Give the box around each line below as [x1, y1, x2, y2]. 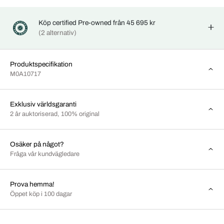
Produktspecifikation [10, 60, 72, 68]
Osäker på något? [10, 140, 64, 148]
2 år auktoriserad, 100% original [10, 110, 99, 117]
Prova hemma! [10, 180, 54, 188]
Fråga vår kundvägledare [10, 150, 79, 157]
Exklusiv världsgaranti [10, 100, 76, 108]
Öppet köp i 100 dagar [10, 190, 72, 197]
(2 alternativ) [38, 28, 77, 36]
